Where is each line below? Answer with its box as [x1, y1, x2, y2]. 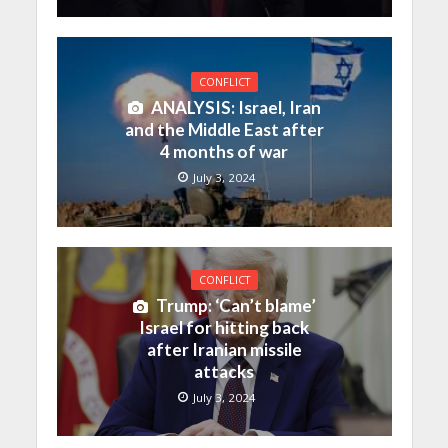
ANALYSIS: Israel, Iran [150, 97, 321, 119]
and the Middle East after [124, 119, 324, 141]
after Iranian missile [146, 339, 302, 361]
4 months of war [160, 141, 288, 163]
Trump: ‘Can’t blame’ [155, 295, 316, 317]
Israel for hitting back [139, 317, 309, 339]
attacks [194, 361, 254, 383]
